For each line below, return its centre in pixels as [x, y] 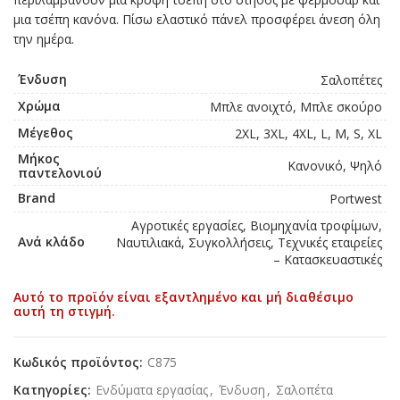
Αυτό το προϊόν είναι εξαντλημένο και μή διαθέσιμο [183, 297]
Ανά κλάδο [51, 242]
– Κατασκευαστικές [328, 260]
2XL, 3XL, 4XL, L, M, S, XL [308, 134]
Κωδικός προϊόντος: [80, 362]
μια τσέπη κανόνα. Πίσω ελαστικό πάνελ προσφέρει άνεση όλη [197, 20]
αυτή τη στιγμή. [64, 312]
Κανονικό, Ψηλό [335, 166]
